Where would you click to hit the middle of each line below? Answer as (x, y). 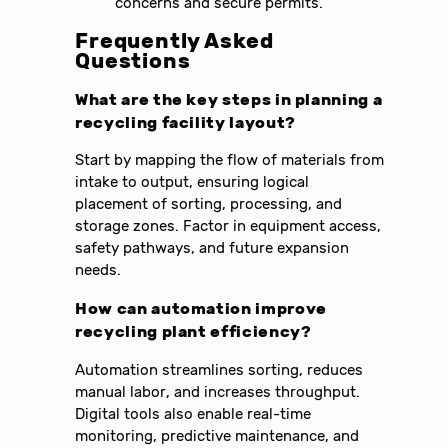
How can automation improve (201, 309)
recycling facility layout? (185, 122)
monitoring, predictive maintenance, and (217, 435)
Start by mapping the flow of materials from (230, 160)
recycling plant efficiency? (193, 332)
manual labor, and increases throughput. (218, 391)
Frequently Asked (174, 40)
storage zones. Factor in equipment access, (228, 226)
